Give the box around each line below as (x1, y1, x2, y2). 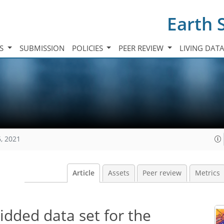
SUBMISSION (19, 42, 64, 53)
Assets (107, 168, 129, 177)
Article (72, 168, 94, 177)
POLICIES (71, 42, 105, 53)
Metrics (194, 168, 220, 177)
